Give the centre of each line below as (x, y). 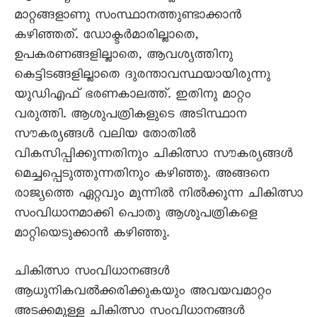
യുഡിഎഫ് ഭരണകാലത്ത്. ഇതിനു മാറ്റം (132, 96)
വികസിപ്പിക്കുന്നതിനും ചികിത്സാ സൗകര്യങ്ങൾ (153, 156)
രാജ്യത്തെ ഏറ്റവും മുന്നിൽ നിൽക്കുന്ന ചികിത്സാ (158, 195)
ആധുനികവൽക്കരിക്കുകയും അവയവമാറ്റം (143, 293)
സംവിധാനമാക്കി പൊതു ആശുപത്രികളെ (136, 215)
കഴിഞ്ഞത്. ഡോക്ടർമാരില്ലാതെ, (106, 37)
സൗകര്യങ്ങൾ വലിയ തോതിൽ (105, 136)
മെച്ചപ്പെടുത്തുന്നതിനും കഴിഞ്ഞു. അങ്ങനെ (142, 175)
